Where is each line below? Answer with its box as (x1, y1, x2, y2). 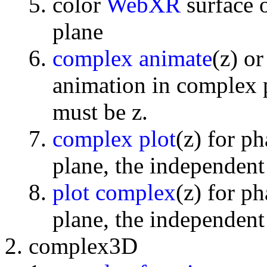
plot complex (52, 179, 176, 205)
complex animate (52, 45, 212, 71)
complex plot (52, 125, 176, 151)
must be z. (52, 98, 148, 125)
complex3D (29, 232, 138, 259)
